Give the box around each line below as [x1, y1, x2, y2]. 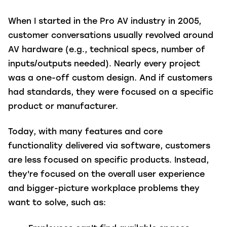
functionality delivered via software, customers [8, 142, 210, 151]
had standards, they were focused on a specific [8, 88, 213, 97]
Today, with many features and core [8, 128, 163, 137]
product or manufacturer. [8, 102, 123, 111]
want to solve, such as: [8, 199, 106, 208]
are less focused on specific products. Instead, [8, 157, 209, 165]
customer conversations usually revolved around [8, 31, 213, 40]
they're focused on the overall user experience [8, 171, 205, 179]
